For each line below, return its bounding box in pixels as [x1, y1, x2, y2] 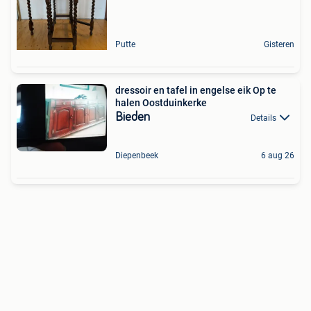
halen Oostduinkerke [115, 96, 207, 108]
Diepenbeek [115, 150, 158, 160]
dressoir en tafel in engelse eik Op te [115, 84, 253, 96]
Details [251, 112, 276, 123]
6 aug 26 [261, 150, 294, 160]
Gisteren [264, 39, 294, 49]
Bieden [115, 110, 150, 124]
